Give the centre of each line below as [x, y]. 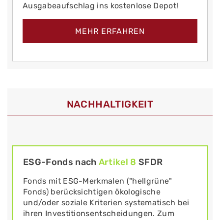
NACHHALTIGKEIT [110, 104]
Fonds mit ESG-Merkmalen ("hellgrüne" [98, 181]
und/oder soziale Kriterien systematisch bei [106, 203]
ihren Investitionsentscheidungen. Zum [99, 214]
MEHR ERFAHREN [110, 31]
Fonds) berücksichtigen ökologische [92, 192]
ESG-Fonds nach [61, 162]
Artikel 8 [117, 162]
